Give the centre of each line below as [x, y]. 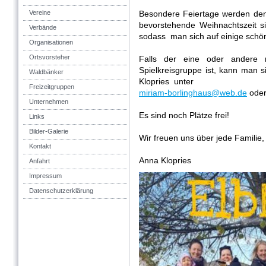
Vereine [40, 12]
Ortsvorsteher [50, 57]
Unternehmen [49, 102]
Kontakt [40, 146]
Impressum [45, 176]
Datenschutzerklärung [61, 191]
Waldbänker [46, 72]
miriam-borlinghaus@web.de [193, 93]
